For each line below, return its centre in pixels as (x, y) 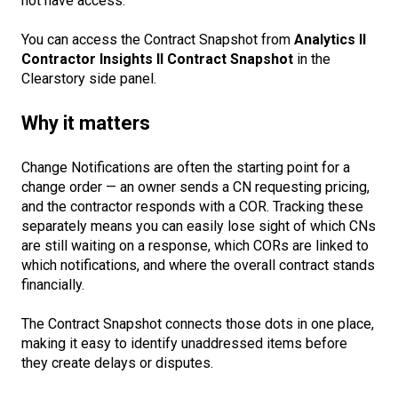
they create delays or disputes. (117, 363)
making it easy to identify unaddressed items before (184, 344)
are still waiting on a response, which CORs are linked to (195, 245)
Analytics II (330, 40)
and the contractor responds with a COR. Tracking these (192, 206)
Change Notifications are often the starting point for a (186, 167)
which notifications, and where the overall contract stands (198, 265)
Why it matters (86, 123)
